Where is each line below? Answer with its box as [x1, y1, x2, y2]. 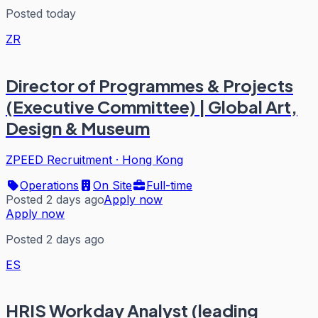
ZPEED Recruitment [6, 152, 112, 167]
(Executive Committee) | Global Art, [6, 95, 297, 117]
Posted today [6, 6, 76, 21]
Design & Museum [6, 116, 150, 138]
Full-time [146, 177, 192, 192]
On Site [93, 177, 132, 192]
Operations [20, 177, 79, 192]
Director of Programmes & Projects [6, 74, 293, 96]
